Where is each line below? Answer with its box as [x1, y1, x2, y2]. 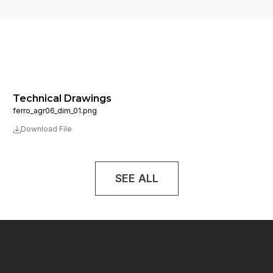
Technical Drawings [13, 93, 112, 104]
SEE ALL [115, 172, 158, 185]
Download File [21, 124, 73, 133]
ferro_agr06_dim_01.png [13, 106, 97, 115]
